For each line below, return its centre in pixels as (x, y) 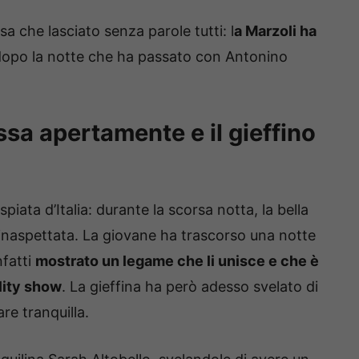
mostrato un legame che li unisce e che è (177, 261)
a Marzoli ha (275, 31)
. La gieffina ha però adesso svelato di (190, 287)
